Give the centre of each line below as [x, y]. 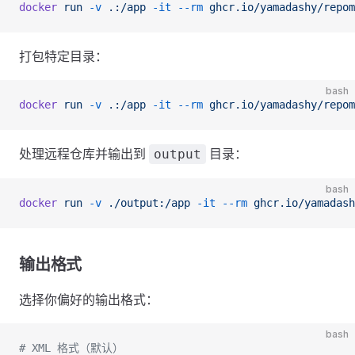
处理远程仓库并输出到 [84, 154]
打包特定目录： [63, 57]
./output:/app [146, 203]
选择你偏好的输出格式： [89, 300]
